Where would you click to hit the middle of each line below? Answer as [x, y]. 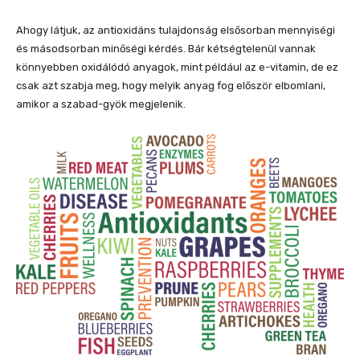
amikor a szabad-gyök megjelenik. [101, 104]
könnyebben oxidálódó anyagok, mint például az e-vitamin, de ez [177, 67]
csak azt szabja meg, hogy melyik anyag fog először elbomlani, [171, 85]
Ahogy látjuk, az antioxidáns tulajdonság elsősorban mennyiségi [176, 30]
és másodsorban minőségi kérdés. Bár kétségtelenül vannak [166, 48]
